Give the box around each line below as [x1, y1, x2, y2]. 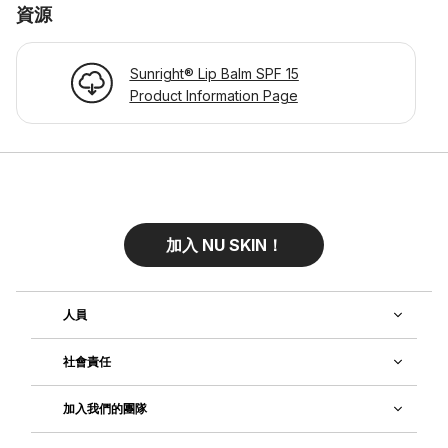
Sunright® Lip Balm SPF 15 [129, 64, 299, 82]
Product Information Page [129, 86, 298, 104]
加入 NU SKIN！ [165, 234, 283, 255]
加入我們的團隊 [63, 401, 147, 417]
